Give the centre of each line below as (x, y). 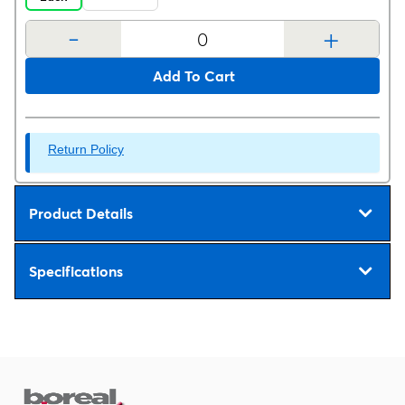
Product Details (81, 213)
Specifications (76, 271)
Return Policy (86, 149)
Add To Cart (193, 75)
